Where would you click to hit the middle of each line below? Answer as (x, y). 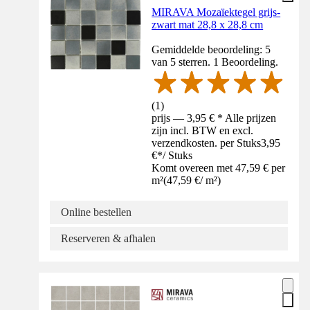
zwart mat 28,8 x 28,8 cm (208, 24)
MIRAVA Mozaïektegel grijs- (216, 12)
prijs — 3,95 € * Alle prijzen (214, 118)
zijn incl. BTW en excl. (203, 130)
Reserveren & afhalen (108, 238)
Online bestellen (96, 212)
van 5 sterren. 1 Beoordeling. (215, 62)
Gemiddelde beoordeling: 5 (211, 49)
